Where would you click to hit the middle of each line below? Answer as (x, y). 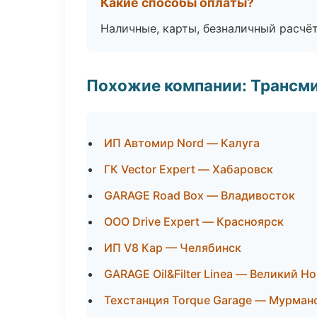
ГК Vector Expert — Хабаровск (189, 169)
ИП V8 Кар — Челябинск (173, 248)
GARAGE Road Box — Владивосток (200, 195)
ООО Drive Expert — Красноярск (194, 221)
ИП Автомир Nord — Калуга (182, 143)
